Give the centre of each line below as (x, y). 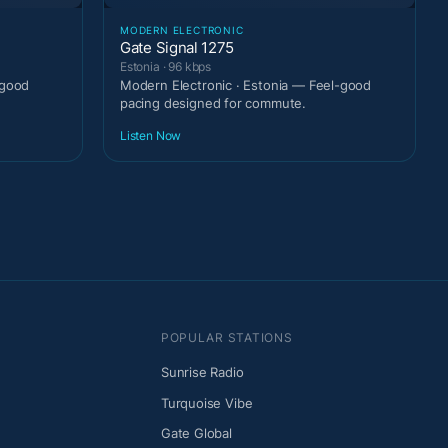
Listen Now (151, 136)
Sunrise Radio (202, 372)
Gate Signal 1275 (177, 47)
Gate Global (196, 433)
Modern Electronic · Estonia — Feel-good (246, 84)
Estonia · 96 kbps (166, 66)
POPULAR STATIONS (226, 338)
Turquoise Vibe (206, 402)
